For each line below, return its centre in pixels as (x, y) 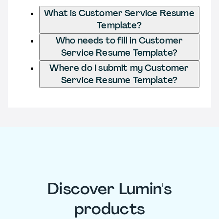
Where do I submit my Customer (119, 68)
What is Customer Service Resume (119, 13)
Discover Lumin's (109, 189)
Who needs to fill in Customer (119, 40)
